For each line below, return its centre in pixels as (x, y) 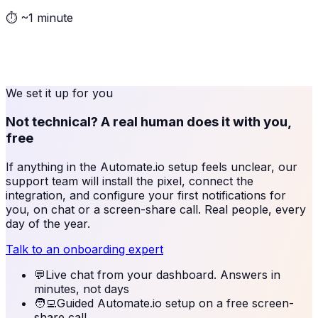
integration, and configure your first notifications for (146, 195)
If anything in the (53, 166)
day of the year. (48, 223)
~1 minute (47, 18)
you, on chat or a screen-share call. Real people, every (156, 209)
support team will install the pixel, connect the (130, 181)
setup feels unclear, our (231, 166)
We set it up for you (59, 93)
